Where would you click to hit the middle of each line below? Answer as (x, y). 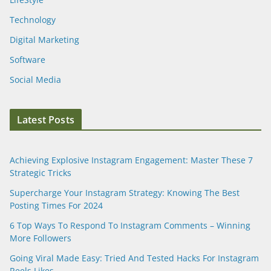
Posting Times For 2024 (56, 205)
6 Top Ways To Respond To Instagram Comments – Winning (130, 225)
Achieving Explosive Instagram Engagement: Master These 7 (131, 160)
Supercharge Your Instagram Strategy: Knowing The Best (125, 192)
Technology (33, 19)
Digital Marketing (44, 39)
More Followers (41, 238)
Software (28, 59)
